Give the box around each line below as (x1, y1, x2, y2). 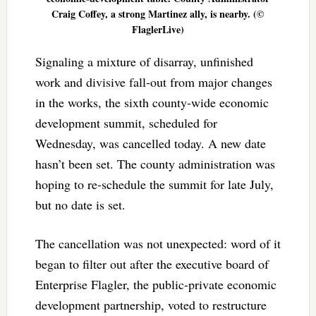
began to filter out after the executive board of (35, 255, 269, 272)
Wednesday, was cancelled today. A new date (35, 134, 266, 152)
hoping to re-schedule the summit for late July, (35, 175, 274, 193)
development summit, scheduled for (35, 114, 217, 131)
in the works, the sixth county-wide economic (35, 93, 269, 111)
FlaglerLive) (131, 21, 184, 37)
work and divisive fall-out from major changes (35, 73, 272, 90)
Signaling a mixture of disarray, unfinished (35, 52, 253, 70)
